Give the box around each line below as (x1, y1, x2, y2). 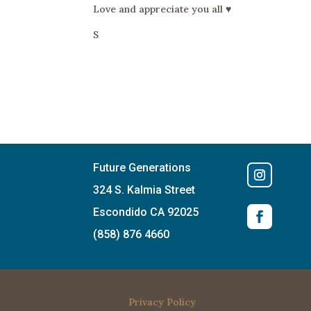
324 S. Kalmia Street (93, 183, 196, 197)
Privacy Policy (128, 295, 196, 308)
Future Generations (93, 161, 192, 175)
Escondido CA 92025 (93, 205, 199, 219)
